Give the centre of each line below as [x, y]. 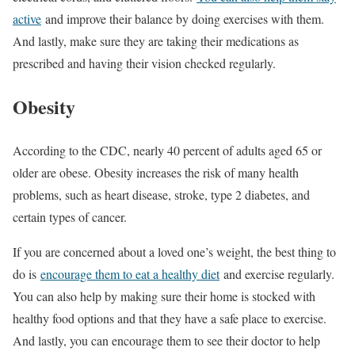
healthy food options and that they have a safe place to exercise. [170, 318]
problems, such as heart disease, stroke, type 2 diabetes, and [161, 194]
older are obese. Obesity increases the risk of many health [156, 172]
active [27, 19]
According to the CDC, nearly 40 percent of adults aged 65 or [167, 150]
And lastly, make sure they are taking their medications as [156, 41]
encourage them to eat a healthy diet [130, 273]
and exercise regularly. [277, 273]
